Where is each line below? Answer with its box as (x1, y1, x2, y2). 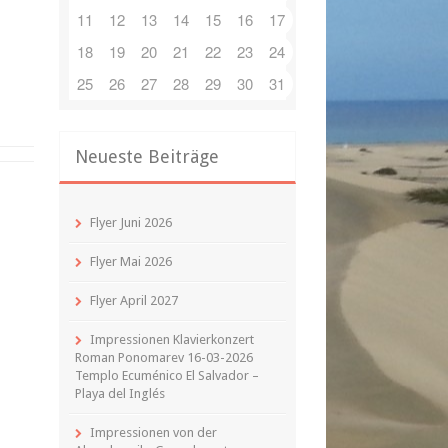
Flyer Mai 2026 (89, 254, 172, 269)
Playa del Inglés (74, 386, 165, 401)
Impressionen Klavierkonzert (89, 332, 254, 347)
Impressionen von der (89, 425, 217, 440)
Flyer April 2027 (89, 293, 178, 308)
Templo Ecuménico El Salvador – (74, 368, 259, 383)
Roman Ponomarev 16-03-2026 (74, 350, 253, 365)
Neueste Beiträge (74, 146, 219, 167)
